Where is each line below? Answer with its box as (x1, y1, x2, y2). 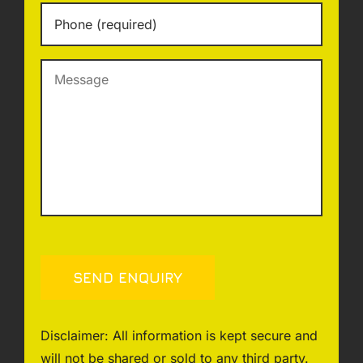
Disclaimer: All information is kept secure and (40, 327, 318, 344)
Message (40, 59, 99, 76)
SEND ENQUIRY (72, 269, 182, 287)
